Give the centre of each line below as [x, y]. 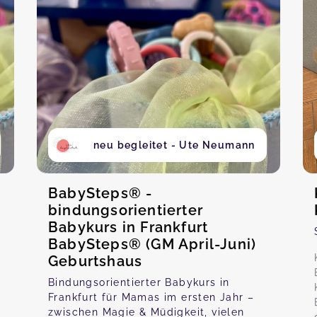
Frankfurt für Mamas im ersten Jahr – [151, 297]
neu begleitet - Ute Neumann [174, 145]
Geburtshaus [96, 261]
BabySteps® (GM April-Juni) [152, 244]
